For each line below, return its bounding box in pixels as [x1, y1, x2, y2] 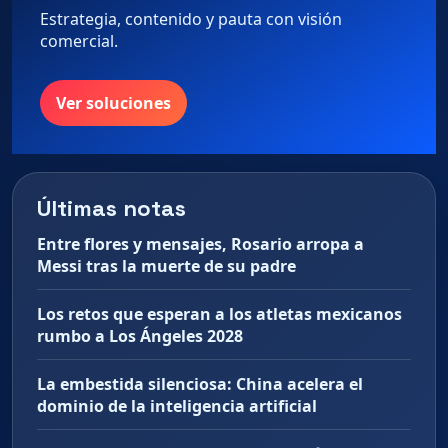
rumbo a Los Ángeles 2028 [37, 325, 243, 348]
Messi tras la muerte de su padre [37, 255, 296, 278]
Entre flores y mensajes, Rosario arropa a [37, 233, 364, 256]
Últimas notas [37, 194, 186, 223]
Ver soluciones [56, 92, 171, 115]
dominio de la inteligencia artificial [37, 395, 317, 418]
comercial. [40, 30, 118, 53]
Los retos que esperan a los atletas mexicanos [37, 303, 402, 326]
